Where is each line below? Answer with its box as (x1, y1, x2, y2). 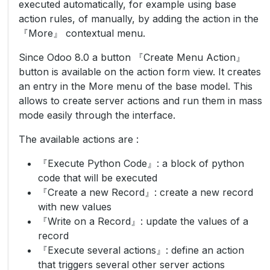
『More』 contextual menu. (19, 27, 145, 39)
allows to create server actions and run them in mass (19, 95, 262, 107)
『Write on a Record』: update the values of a (38, 215, 248, 227)
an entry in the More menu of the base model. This (19, 80, 253, 92)
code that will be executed (38, 172, 157, 184)
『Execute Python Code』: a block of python (38, 157, 244, 169)
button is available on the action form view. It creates (19, 66, 261, 78)
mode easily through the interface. (19, 109, 175, 121)
